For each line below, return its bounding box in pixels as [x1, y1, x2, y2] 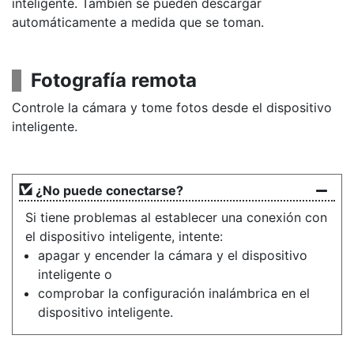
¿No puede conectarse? [36, 183, 183, 198]
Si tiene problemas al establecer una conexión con [25, 209, 327, 225]
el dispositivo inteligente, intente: [25, 228, 223, 244]
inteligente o [38, 266, 112, 282]
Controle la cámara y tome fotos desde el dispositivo [12, 100, 332, 115]
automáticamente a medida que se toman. [12, 14, 264, 30]
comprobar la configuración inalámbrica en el [38, 285, 310, 301]
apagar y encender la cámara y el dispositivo [38, 247, 307, 263]
